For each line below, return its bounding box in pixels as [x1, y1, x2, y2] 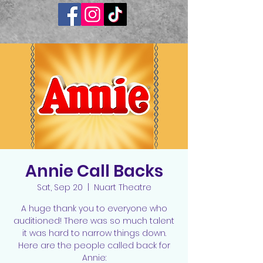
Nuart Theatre [93, 181, 151, 193]
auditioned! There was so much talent [14, 215, 174, 227]
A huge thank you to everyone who [21, 203, 167, 214]
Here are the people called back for [18, 240, 170, 251]
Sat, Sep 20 [36, 181, 83, 193]
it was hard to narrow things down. [22, 227, 166, 239]
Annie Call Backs [25, 160, 163, 183]
